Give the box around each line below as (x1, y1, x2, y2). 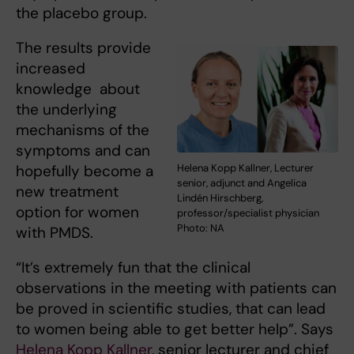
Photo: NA (177, 220, 224, 235)
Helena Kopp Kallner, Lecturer (177, 160, 314, 175)
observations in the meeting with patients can (16, 277, 337, 298)
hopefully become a (16, 160, 153, 181)
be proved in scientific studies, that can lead (16, 298, 326, 318)
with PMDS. (16, 222, 93, 243)
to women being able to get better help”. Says (16, 318, 333, 339)
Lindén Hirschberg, (177, 190, 263, 205)
